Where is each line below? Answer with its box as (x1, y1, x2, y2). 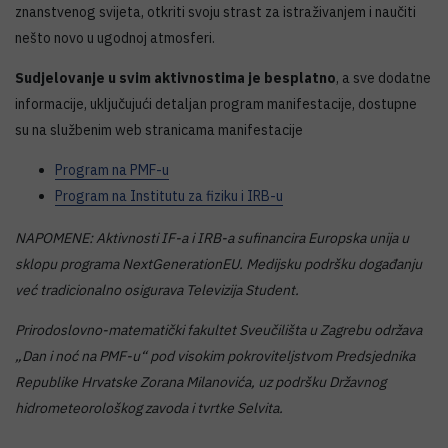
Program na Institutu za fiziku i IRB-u (55, 187, 283, 206)
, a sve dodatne (336, 69, 431, 88)
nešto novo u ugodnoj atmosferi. (15, 29, 215, 48)
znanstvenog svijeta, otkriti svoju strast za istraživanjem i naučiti (15, 3, 416, 22)
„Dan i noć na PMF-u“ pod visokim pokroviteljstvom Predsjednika (15, 347, 415, 366)
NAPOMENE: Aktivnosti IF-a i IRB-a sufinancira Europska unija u (15, 229, 409, 248)
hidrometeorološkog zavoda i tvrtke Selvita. (15, 399, 283, 418)
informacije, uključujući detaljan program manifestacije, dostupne (15, 95, 417, 114)
